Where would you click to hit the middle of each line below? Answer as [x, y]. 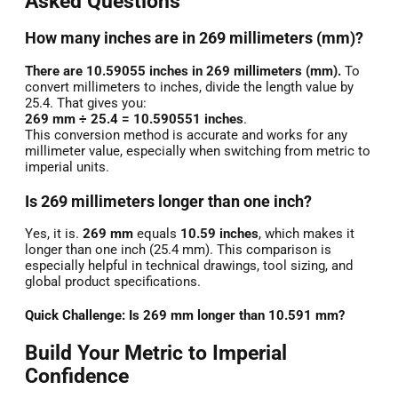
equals [157, 234]
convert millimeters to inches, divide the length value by [189, 87]
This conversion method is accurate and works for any [186, 135]
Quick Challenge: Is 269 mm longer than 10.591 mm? [185, 316]
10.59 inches [219, 234]
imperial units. [67, 167]
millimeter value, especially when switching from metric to [198, 151]
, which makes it [306, 234]
